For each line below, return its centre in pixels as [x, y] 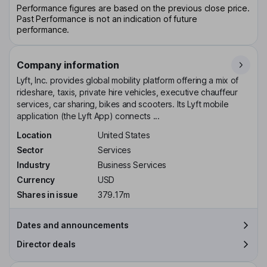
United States [124, 135]
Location [34, 135]
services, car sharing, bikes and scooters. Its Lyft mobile [123, 104]
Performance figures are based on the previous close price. [133, 8]
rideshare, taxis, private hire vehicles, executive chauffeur [127, 92]
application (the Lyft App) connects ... [88, 116]
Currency [36, 179]
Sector [30, 150]
